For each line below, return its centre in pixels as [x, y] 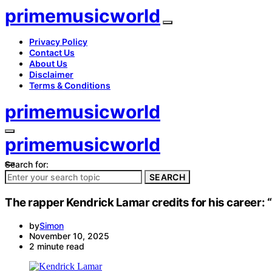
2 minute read [57, 246]
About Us [48, 63]
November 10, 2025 [69, 236]
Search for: [27, 164]
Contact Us [52, 53]
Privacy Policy [58, 42]
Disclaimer [51, 74]
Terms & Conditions [70, 85]
